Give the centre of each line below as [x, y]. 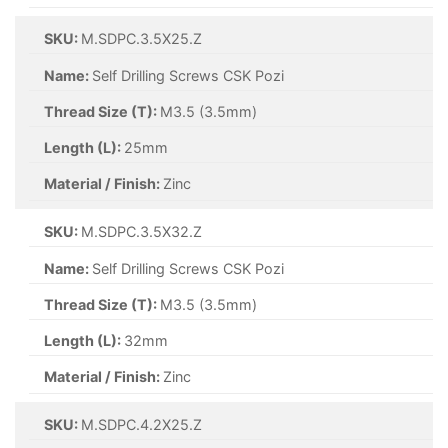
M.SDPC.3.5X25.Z [142, 39]
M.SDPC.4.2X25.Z [142, 425]
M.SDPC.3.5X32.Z [142, 232]
